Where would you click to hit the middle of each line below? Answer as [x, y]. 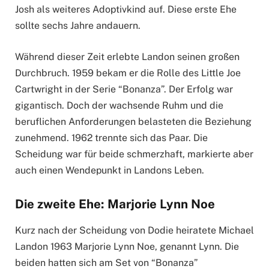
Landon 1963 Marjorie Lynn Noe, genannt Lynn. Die [127, 246]
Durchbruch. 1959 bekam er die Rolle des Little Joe [128, 73]
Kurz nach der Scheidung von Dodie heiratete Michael [134, 230]
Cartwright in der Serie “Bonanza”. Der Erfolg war [124, 89]
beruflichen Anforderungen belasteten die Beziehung [133, 121]
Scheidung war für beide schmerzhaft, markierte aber [134, 154]
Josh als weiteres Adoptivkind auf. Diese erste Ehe [126, 10]
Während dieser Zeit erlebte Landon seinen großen [127, 56]
